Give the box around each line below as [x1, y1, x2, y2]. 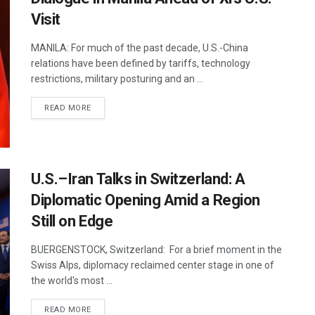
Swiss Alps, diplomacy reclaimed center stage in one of [31, 259, 274, 271]
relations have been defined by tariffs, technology [31, 57, 250, 69]
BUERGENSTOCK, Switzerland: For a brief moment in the [31, 244, 282, 256]
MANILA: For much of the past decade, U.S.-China [31, 41, 248, 53]
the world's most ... [31, 275, 112, 287]
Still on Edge [31, 212, 113, 231]
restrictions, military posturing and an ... [31, 72, 203, 84]
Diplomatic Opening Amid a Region [31, 191, 260, 210]
